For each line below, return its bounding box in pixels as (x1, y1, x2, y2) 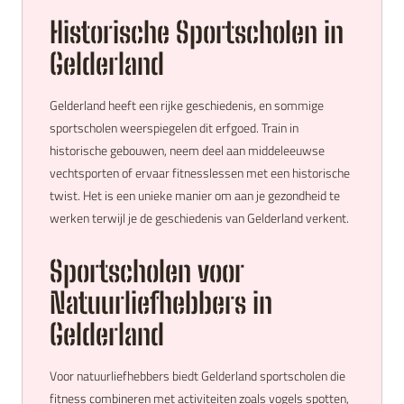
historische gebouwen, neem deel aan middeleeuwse (50, 141, 325, 160)
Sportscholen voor (50, 254, 243, 289)
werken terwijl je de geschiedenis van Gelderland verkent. (50, 208, 349, 227)
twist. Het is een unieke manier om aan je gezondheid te (50, 186, 340, 205)
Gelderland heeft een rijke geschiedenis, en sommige (50, 96, 324, 115)
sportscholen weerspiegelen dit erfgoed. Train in (50, 118, 298, 137)
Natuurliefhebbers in (50, 286, 272, 320)
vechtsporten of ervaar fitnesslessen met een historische (50, 163, 350, 182)
